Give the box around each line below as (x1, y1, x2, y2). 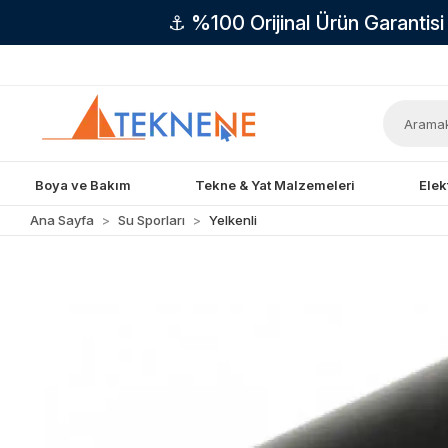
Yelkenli (209, 212, 258, 228)
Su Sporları (118, 212, 186, 228)
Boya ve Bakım (35, 176, 132, 193)
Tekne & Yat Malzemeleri (195, 176, 356, 193)
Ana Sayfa (30, 212, 95, 228)
